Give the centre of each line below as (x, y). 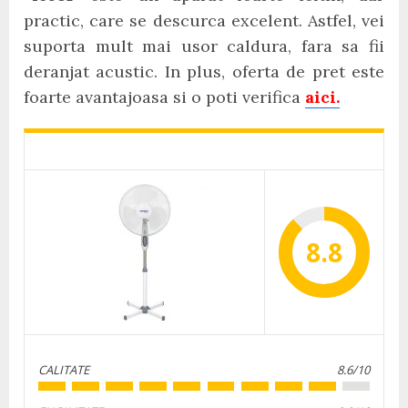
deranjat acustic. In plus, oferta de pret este (204, 71)
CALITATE (64, 370)
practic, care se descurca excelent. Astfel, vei (204, 20)
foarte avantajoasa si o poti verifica (164, 97)
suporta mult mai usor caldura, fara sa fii (204, 46)
